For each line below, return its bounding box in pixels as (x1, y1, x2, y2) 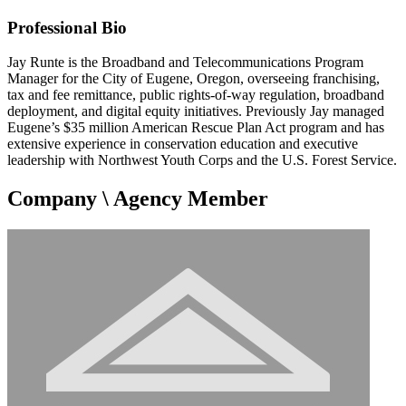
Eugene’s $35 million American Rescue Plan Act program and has (7, 120, 384, 136)
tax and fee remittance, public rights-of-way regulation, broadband (7, 87, 384, 103)
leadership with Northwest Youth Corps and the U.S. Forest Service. (7, 152, 397, 169)
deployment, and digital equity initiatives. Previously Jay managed (7, 103, 384, 120)
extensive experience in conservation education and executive (7, 136, 358, 152)
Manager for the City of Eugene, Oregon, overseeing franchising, (7, 71, 380, 87)
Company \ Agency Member (7, 187, 268, 211)
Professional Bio (7, 17, 127, 37)
